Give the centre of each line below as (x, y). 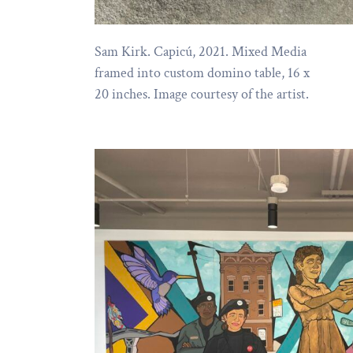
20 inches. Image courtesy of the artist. (202, 95)
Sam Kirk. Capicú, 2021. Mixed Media (201, 52)
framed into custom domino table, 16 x (202, 73)
